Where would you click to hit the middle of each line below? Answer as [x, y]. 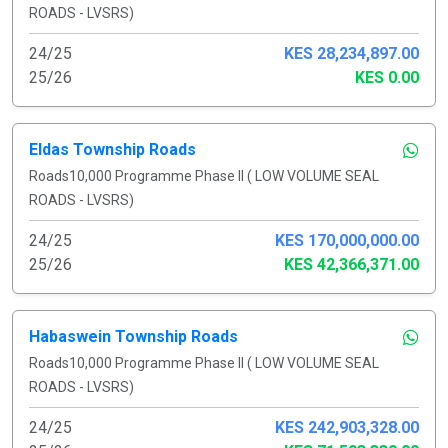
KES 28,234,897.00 [351, 53]
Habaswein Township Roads [133, 336]
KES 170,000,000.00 [347, 240]
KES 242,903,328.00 [347, 427]
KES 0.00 [387, 77]
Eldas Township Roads [112, 149]
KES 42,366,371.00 [351, 264]
